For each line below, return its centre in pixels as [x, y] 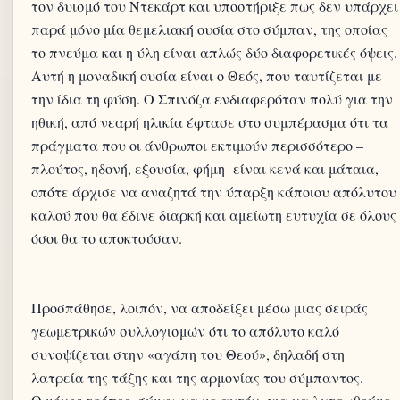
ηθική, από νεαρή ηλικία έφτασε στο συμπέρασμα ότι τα [210, 122]
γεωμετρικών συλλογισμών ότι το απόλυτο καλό [185, 331]
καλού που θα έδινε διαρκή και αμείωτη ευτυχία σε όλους [214, 215]
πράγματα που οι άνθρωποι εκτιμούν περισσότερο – [197, 145]
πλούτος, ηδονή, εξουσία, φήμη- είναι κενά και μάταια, [205, 168]
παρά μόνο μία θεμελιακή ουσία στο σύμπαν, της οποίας [209, 29]
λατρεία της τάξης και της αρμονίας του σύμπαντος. [197, 377]
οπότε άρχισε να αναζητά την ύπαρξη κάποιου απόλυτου [214, 192]
